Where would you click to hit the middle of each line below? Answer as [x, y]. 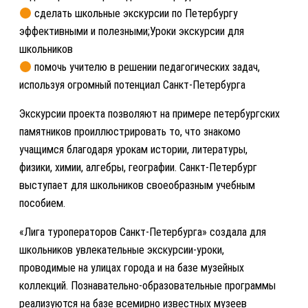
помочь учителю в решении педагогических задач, [146, 67]
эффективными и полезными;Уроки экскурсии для [132, 31]
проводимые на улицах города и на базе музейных [132, 268]
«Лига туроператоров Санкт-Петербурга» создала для [143, 232]
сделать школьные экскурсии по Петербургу [135, 13]
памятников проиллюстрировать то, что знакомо [130, 132]
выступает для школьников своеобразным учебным [137, 185]
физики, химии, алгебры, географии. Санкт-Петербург [138, 167]
